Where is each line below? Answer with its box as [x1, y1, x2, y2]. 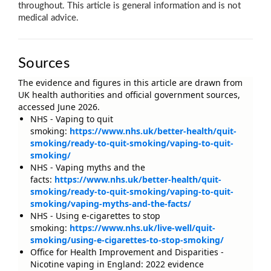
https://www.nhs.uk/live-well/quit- [70, 222, 215, 234]
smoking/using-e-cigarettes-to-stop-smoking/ [30, 234, 224, 246]
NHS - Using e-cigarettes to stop [30, 210, 160, 222]
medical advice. [18, 13, 79, 23]
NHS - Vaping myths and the [30, 162, 145, 174]
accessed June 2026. [18, 101, 100, 113]
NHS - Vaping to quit [30, 113, 113, 125]
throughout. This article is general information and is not [18, 1, 241, 11]
